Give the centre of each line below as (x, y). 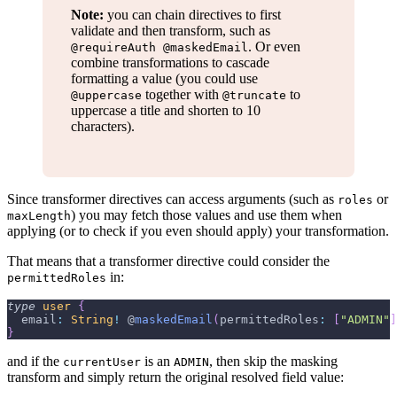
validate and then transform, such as (171, 30)
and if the (35, 361)
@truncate (254, 95)
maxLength (39, 215)
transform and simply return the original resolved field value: (175, 377)
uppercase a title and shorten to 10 (166, 110)
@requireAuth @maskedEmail (160, 47)
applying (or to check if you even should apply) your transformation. (198, 230)
